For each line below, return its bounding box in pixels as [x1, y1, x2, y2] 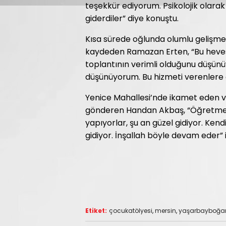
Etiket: [85, 206, 107, 215]
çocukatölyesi [109, 206, 152, 215]
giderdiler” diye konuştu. [85, 13, 179, 24]
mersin [155, 206, 176, 215]
